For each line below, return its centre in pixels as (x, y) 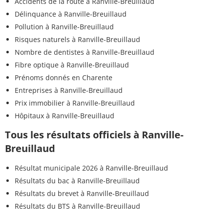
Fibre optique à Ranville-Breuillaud (72, 65)
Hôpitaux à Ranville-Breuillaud (65, 115)
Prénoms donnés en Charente (64, 77)
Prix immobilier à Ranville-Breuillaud (75, 103)
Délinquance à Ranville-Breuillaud (71, 14)
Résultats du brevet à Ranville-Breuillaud (82, 193)
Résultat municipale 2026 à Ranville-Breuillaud (91, 168)
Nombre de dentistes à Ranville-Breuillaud (85, 52)
